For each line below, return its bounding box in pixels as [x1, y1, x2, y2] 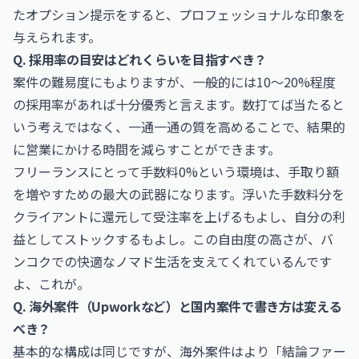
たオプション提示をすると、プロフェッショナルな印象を [13, 5, 345, 24]
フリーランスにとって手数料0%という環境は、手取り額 [13, 162, 339, 181]
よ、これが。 [13, 274, 90, 293]
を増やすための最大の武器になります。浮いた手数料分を [13, 184, 345, 204]
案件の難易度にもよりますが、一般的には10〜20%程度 [13, 72, 336, 91]
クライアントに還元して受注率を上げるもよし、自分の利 [13, 207, 345, 226]
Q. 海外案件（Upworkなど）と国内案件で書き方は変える [13, 296, 342, 316]
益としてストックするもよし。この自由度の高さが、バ [13, 229, 333, 248]
